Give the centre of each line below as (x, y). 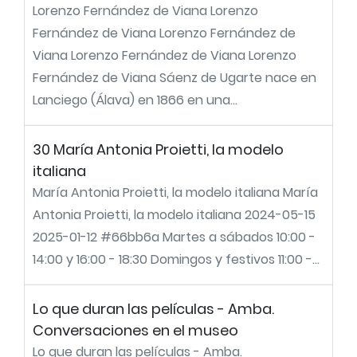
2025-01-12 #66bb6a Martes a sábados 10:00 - (174, 237)
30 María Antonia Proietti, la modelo (158, 149)
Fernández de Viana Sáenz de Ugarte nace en (175, 78)
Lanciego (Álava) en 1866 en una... (135, 100)
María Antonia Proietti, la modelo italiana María (175, 192)
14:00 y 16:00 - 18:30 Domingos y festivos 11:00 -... (176, 259)
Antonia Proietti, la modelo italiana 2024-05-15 (174, 215)
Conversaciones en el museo (135, 330)
